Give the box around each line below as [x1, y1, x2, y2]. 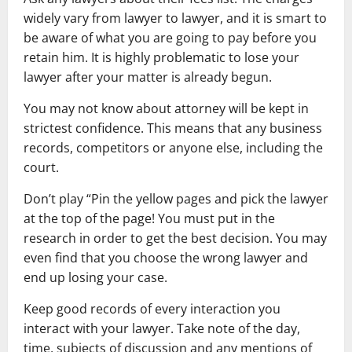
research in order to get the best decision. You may [24, 229, 327, 247]
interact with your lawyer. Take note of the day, [24, 320, 300, 337]
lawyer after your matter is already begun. [24, 68, 272, 86]
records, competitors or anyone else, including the [24, 139, 323, 156]
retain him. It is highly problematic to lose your [24, 49, 299, 66]
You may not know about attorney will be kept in [24, 100, 309, 117]
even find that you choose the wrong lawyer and [24, 249, 308, 266]
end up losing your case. [24, 269, 167, 286]
